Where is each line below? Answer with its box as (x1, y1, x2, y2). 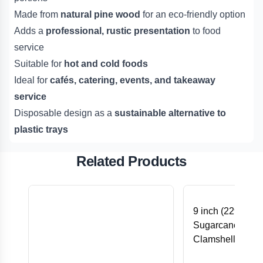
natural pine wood (60, 9, 140, 20)
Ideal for (14, 75, 50, 86)
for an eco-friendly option (140, 9, 245, 20)
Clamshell (193, 234, 235, 245)
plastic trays (14, 124, 68, 135)
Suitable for (14, 59, 64, 69)
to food (190, 26, 221, 36)
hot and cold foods (64, 59, 148, 69)
